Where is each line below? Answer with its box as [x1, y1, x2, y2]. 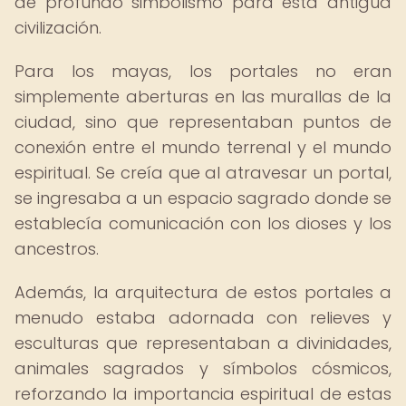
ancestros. [14, 237, 99, 260]
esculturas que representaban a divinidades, [14, 332, 391, 354]
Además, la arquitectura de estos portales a [14, 281, 391, 304]
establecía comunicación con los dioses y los [14, 212, 391, 235]
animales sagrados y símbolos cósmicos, [14, 357, 391, 380]
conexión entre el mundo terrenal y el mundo [14, 136, 391, 159]
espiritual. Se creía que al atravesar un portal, [14, 161, 391, 184]
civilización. [14, 16, 101, 39]
